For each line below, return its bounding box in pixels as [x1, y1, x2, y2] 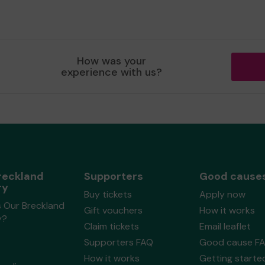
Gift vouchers [83, 204, 143, 216]
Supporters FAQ [83, 236, 153, 248]
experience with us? [61, 65, 163, 79]
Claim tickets [83, 220, 139, 232]
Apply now [199, 188, 245, 201]
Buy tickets [83, 188, 132, 201]
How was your [77, 54, 147, 68]
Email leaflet [199, 220, 251, 232]
